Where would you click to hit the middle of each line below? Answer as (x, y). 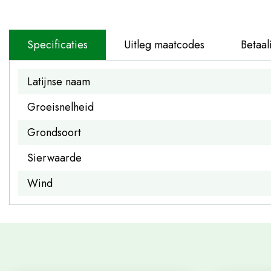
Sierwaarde (54, 158)
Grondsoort (54, 132)
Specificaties (57, 45)
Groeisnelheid (60, 107)
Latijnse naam (59, 81)
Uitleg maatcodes (164, 45)
